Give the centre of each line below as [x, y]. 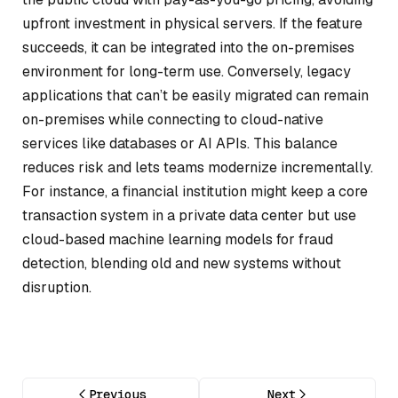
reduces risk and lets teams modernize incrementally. [198, 167]
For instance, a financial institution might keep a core [195, 191]
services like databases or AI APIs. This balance [180, 143]
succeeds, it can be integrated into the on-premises [188, 47]
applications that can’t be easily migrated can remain [195, 95]
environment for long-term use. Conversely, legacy [187, 71]
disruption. [57, 287]
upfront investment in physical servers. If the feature [192, 23]
